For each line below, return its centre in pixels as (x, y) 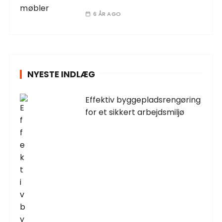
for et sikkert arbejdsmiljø (135, 112)
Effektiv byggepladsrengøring (143, 100)
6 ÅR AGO (107, 14)
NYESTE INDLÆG (61, 74)
